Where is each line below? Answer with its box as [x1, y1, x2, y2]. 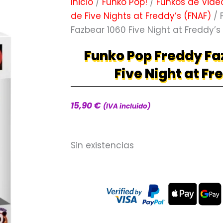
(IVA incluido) [103, 102, 150, 111]
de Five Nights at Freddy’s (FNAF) [71, 10, 211, 22]
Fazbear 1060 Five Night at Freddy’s [71, 24, 221, 36]
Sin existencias [71, 139, 134, 152]
